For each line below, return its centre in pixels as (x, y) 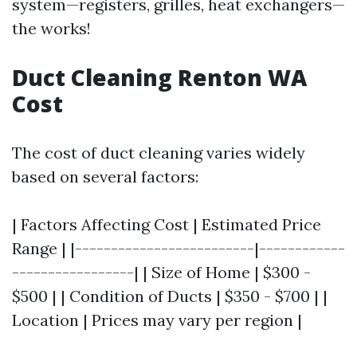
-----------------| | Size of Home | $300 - (161, 272)
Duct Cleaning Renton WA (159, 77)
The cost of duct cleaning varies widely (159, 153)
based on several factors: (105, 177)
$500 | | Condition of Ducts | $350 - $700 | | (170, 296)
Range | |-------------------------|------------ (178, 248)
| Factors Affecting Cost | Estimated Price (167, 224)
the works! (51, 28)
